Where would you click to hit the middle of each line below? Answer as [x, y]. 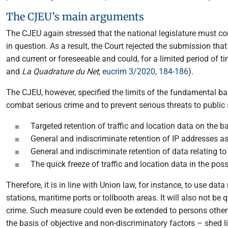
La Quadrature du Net [60, 72]
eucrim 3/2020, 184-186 [145, 72]
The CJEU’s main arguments [75, 17]
